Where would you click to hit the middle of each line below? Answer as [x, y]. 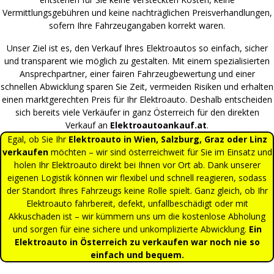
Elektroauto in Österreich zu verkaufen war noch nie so [137, 242]
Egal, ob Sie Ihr [38, 139]
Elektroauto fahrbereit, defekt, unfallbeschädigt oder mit [137, 203]
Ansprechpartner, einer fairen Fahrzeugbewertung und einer [137, 73]
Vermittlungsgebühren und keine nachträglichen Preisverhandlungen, [137, 12]
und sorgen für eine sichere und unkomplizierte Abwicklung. [131, 229]
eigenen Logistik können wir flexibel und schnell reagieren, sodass [137, 177]
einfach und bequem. [137, 254]
